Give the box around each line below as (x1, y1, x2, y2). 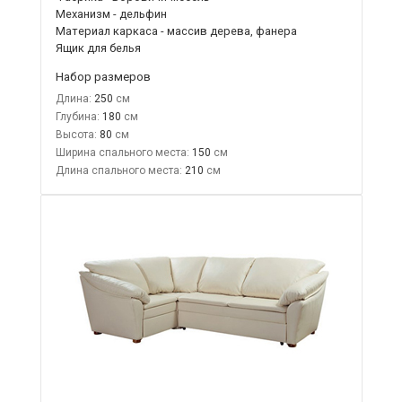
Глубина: (55, 109, 100, 123)
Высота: (55, 127, 97, 141)
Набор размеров (55, 68, 151, 83)
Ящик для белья (55, 40, 141, 55)
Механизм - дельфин (55, 6, 167, 21)
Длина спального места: (55, 163, 182, 177)
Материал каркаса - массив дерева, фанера (55, 23, 297, 38)
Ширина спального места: (55, 145, 189, 159)
